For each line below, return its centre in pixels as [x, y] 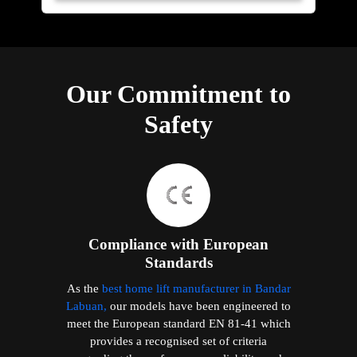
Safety [178, 125]
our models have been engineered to [199, 306]
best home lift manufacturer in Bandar [196, 288]
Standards [178, 263]
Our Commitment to [178, 94]
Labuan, [86, 306]
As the [84, 288]
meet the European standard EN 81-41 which [178, 324]
